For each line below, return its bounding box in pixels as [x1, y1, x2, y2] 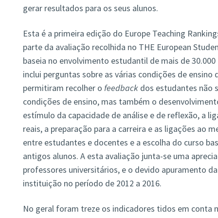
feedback [102, 82, 138, 94]
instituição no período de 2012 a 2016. [22, 178, 162, 189]
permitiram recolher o [22, 82, 102, 94]
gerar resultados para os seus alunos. [22, 2, 158, 14]
